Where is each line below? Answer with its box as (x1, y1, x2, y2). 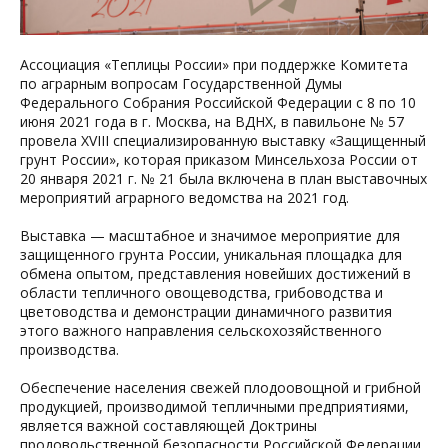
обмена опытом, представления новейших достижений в (20, 264, 411, 283)
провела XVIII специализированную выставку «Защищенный (20, 131, 426, 150)
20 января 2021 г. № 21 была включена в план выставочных (20, 169, 427, 188)
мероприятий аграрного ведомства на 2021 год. (20, 188, 349, 207)
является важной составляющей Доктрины (20, 416, 317, 435)
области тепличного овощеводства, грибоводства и (20, 283, 383, 302)
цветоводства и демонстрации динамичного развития (20, 302, 392, 321)
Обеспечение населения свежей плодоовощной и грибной (20, 378, 421, 397)
